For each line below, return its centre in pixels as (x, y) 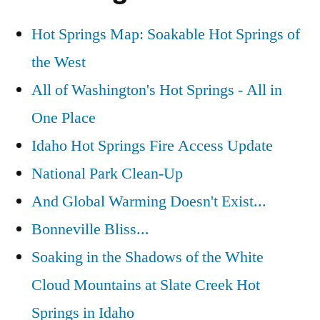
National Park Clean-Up (107, 174)
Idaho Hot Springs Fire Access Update (152, 146)
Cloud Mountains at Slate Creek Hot (146, 285)
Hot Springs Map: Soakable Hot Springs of (166, 35)
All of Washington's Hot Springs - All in (157, 90)
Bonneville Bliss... (90, 230)
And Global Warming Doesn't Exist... (149, 202)
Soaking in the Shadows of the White (147, 257)
